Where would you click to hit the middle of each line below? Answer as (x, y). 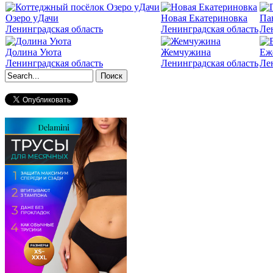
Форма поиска (53, 90)
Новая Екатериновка (204, 18)
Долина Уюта (34, 52)
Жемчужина (186, 52)
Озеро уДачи (32, 18)
